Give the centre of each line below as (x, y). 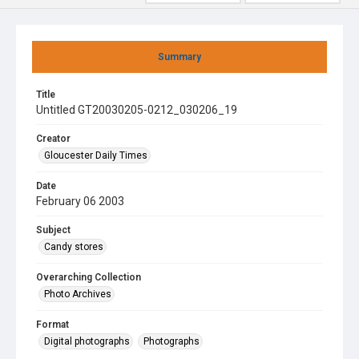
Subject (53, 230)
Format (52, 325)
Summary (179, 57)
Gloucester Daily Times (96, 155)
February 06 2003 (80, 201)
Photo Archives (78, 294)
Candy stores (74, 247)
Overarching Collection (89, 277)
